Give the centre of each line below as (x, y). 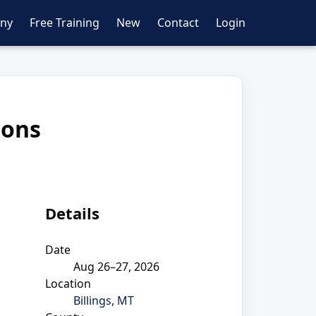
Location (68, 283)
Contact (178, 23)
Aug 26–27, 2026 (116, 266)
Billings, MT (103, 300)
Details (72, 213)
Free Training (65, 23)
